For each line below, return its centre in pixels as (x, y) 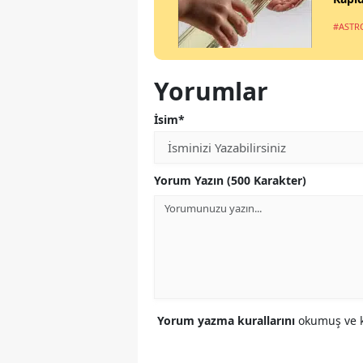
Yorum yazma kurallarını (228, 321)
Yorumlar (211, 92)
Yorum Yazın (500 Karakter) (230, 181)
